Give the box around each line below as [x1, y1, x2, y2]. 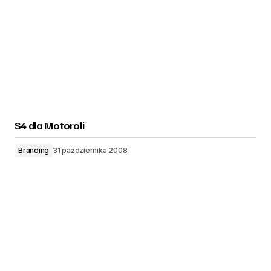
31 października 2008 [53, 146, 128, 155]
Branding [18, 146, 50, 155]
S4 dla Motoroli [15, 119, 85, 132]
